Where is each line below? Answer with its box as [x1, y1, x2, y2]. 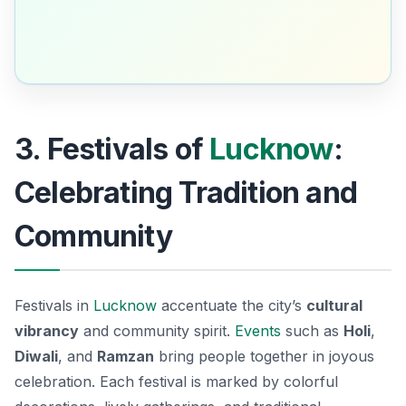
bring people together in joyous [154, 346, 374, 365]
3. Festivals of [14, 130, 210, 167]
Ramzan [97, 346, 154, 365]
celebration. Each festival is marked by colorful [14, 372, 338, 391]
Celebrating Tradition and [14, 174, 358, 210]
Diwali [14, 346, 58, 365]
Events [235, 321, 281, 340]
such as [281, 321, 343, 340]
